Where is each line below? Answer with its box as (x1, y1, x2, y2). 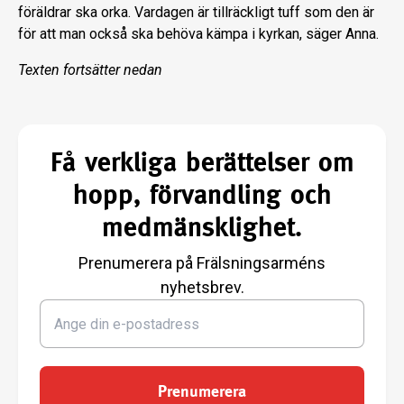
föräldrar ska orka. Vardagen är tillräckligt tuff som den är (18, 4, 374, 22)
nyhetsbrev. (160, 278, 244, 298)
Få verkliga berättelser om (50, 146, 354, 179)
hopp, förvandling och (72, 179, 332, 211)
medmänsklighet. (102, 211, 302, 243)
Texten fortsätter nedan (18, 61, 162, 79)
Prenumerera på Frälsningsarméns (78, 253, 326, 273)
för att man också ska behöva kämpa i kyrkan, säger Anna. (18, 25, 379, 43)
